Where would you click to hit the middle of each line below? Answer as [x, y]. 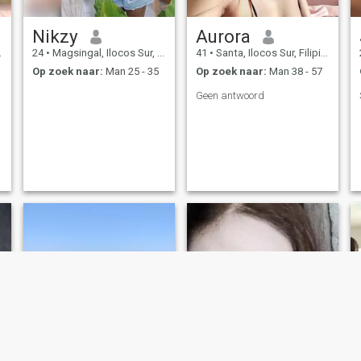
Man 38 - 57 [294, 71]
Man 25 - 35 [131, 71]
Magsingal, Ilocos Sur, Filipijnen [103, 53]
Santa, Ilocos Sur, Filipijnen [267, 53]
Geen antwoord [230, 95]
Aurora [223, 37]
